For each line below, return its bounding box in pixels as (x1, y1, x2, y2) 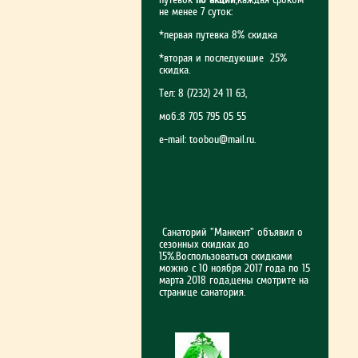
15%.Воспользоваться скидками (159, 250, 292, 262)
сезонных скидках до (159, 238, 249, 250)
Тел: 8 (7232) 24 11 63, (159, 87, 250, 99)
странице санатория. (159, 286, 258, 298)
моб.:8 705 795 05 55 (159, 110, 246, 122)
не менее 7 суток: (159, 6, 233, 18)
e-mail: (159, 133, 189, 145)
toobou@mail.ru (189, 133, 254, 145)
